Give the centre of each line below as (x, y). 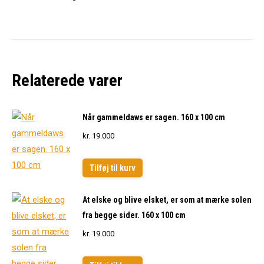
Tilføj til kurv (113, 168)
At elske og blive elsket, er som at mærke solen (167, 200)
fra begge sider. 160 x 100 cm (134, 215)
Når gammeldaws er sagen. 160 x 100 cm (154, 117)
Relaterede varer (67, 80)
